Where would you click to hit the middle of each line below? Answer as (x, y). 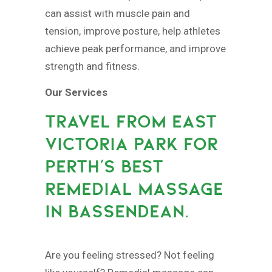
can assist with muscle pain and (117, 13)
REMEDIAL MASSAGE (134, 189)
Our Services (76, 92)
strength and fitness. (92, 66)
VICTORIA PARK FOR (131, 144)
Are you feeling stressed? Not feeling (130, 255)
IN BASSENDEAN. (117, 211)
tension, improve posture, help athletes (133, 31)
